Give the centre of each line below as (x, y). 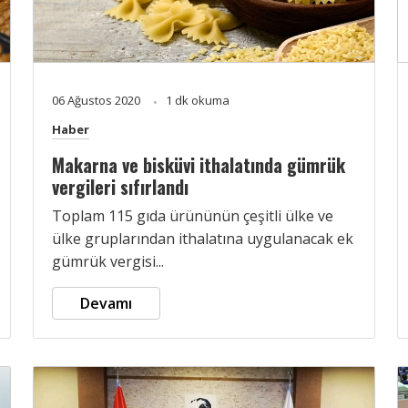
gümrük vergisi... (108, 261)
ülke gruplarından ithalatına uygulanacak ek (203, 238)
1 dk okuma (198, 100)
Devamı (106, 303)
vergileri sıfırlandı (120, 186)
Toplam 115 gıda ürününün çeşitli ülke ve (193, 215)
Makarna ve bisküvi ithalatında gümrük (199, 164)
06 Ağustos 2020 (97, 100)
